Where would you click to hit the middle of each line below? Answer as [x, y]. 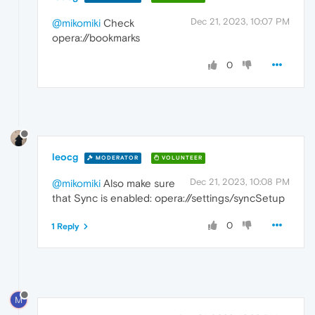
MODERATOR [116, 157]
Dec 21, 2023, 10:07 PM [240, 21]
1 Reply [65, 227]
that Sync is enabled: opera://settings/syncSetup [168, 198]
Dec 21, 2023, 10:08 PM [240, 182]
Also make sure [138, 184]
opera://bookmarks [96, 37]
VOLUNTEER [181, 157]
